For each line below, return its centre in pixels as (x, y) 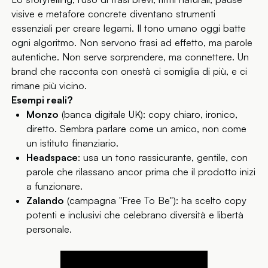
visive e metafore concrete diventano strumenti (114, 13)
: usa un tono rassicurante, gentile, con (162, 157)
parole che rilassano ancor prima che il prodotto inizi (141, 171)
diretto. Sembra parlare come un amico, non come (136, 128)
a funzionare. (54, 186)
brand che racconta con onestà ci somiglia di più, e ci (130, 71)
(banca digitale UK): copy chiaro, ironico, (148, 114)
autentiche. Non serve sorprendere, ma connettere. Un (130, 57)
